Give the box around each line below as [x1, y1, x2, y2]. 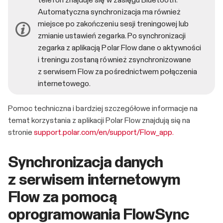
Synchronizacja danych [8, 155, 163, 171]
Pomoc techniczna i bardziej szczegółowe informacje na [8, 105, 198, 113]
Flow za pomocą [8, 190, 117, 206]
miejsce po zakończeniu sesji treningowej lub [38, 20, 189, 28]
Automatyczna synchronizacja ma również [38, 8, 181, 16]
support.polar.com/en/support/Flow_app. [34, 128, 174, 137]
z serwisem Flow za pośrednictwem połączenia [38, 68, 198, 76]
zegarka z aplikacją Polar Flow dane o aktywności [38, 44, 202, 52]
